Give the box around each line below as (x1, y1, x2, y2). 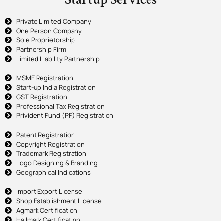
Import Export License (16, 186, 82, 196)
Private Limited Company (16, 16, 91, 26)
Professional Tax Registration (16, 101, 105, 110)
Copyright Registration (16, 139, 85, 148)
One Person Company (16, 26, 82, 35)
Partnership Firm (16, 44, 66, 54)
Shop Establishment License (16, 196, 102, 205)
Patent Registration (16, 130, 75, 139)
